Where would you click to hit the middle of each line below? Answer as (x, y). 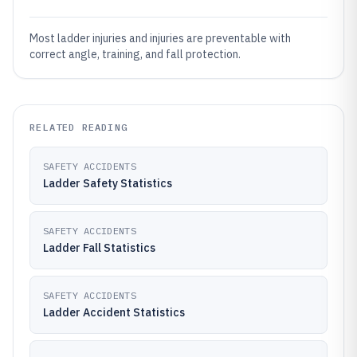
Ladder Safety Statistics (108, 183)
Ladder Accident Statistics (114, 312)
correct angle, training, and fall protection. (135, 54)
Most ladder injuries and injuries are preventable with (160, 38)
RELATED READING (78, 127)
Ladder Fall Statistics (99, 248)
